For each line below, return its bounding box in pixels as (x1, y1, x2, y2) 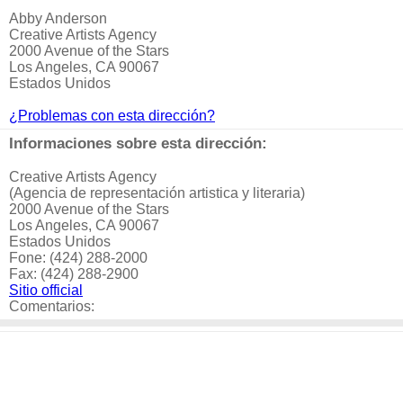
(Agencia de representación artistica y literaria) (9, 185, 305, 201)
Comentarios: (9, 299, 94, 314)
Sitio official (9, 282, 83, 298)
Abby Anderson (9, 11, 107, 26)
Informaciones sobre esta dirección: (9, 134, 267, 152)
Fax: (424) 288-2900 (9, 266, 139, 282)
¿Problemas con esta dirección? (9, 108, 215, 123)
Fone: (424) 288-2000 (9, 250, 148, 265)
